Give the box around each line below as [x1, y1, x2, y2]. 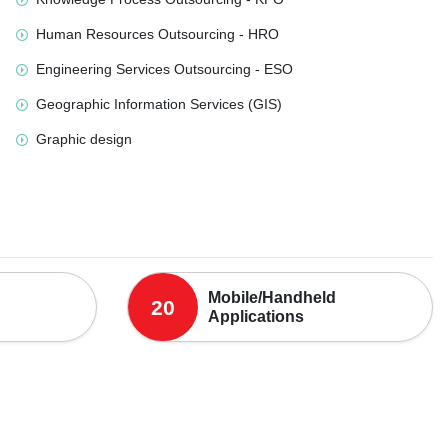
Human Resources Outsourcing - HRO [36, 26, 279, 42]
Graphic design [36, 131, 132, 147]
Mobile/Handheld [208, 289, 336, 306]
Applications [208, 308, 304, 325]
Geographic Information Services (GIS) [36, 96, 282, 112]
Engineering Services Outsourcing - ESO [36, 61, 293, 77]
